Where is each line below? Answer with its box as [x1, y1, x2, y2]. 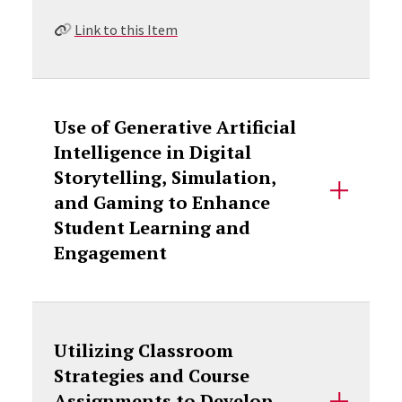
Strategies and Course [53, 363, 249, 388]
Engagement [53, 240, 167, 265]
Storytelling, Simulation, [53, 165, 276, 189]
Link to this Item [74, 21, 178, 39]
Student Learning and [53, 215, 250, 240]
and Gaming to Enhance [53, 190, 270, 214]
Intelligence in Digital [53, 140, 251, 164]
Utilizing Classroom [53, 338, 233, 363]
